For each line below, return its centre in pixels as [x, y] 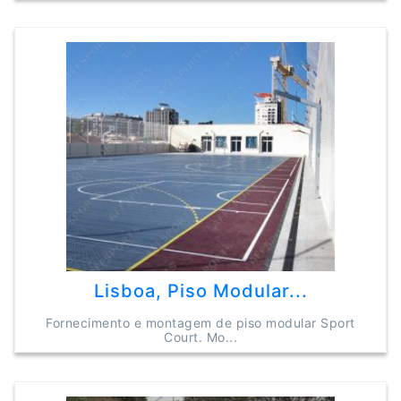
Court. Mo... [200, 337]
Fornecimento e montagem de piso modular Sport [200, 323]
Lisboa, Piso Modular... [200, 291]
